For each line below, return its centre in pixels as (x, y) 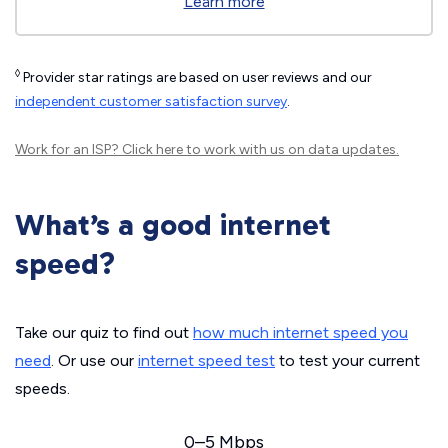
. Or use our (94, 360)
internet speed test (206, 360)
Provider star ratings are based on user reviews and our (196, 77)
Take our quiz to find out (104, 332)
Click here (152, 149)
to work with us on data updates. (291, 149)
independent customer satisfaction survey (151, 101)
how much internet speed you (300, 332)
